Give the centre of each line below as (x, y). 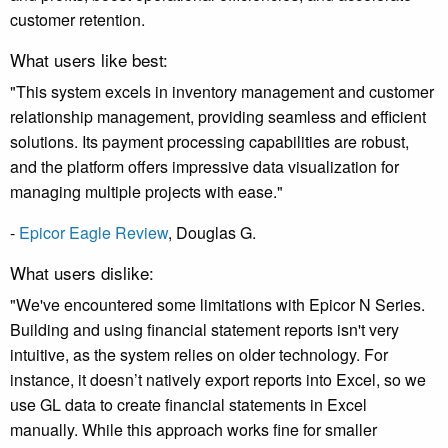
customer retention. (77, 20)
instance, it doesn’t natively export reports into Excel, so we (218, 380)
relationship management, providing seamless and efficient (218, 117)
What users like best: (89, 60)
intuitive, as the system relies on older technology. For (199, 355)
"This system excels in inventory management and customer (222, 92)
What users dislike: (82, 273)
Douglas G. (216, 233)
